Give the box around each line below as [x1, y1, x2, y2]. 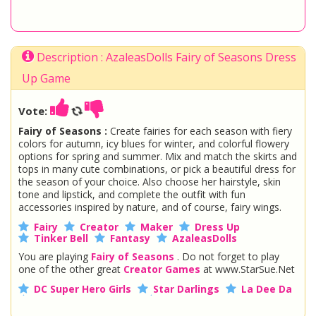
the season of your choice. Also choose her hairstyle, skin [18, 175, 281, 188]
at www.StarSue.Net [200, 262, 295, 276]
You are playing [18, 250, 91, 263]
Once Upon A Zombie [34, 293, 140, 307]
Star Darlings [153, 282, 219, 296]
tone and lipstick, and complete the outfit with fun [18, 188, 245, 201]
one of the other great [18, 262, 123, 276]
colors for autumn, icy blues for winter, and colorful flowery [18, 137, 289, 150]
